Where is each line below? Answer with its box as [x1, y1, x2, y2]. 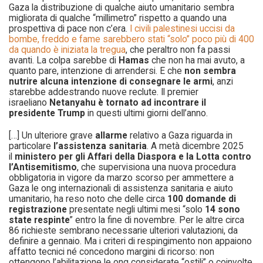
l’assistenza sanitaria [51, 140, 147, 151]
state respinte [9, 214, 70, 225]
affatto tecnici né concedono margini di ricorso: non [9, 246, 214, 257]
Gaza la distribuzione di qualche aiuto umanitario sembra [9, 2, 234, 13]
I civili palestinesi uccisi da [130, 23, 235, 34]
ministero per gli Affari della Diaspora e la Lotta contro [12, 151, 251, 162]
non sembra [184, 65, 236, 76]
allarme [95, 130, 127, 141]
